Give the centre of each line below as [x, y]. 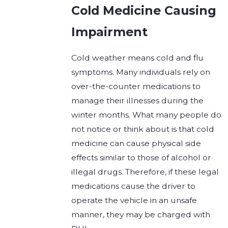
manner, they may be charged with [141, 215]
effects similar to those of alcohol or [141, 158]
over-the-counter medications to [136, 86]
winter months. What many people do [147, 115]
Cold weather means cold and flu [138, 58]
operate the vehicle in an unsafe [134, 200]
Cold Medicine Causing [144, 11]
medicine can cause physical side [136, 143]
